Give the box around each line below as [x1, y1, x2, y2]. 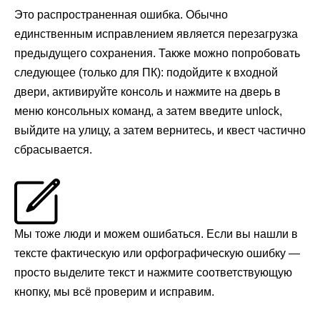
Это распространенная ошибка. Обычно [14, 8, 228, 21]
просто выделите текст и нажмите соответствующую [14, 266, 292, 279]
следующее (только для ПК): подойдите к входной [14, 66, 278, 79]
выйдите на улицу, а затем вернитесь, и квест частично [14, 124, 306, 136]
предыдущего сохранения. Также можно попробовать [14, 46, 300, 59]
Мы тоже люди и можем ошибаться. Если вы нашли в [14, 227, 298, 240]
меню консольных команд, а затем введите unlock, [14, 104, 282, 117]
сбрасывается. [14, 143, 92, 156]
